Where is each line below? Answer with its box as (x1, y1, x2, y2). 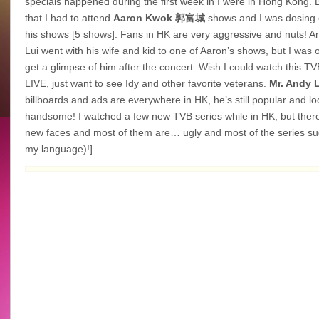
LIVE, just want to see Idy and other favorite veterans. (24, 78, 269, 89)
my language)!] (24, 143, 93, 155)
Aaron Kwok (113, 12, 175, 23)
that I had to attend (24, 12, 113, 23)
